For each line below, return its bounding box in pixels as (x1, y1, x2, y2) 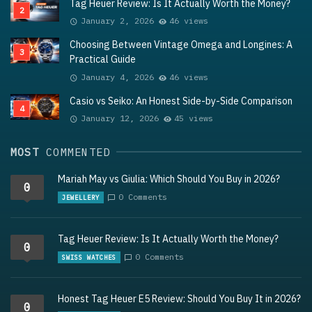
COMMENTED (46, 145, 111, 159)
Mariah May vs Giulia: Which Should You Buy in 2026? (58, 173, 280, 186)
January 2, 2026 (80, 15, 154, 26)
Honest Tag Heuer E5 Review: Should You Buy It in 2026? (58, 292, 301, 306)
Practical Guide (70, 53, 136, 66)
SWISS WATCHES (62, 253, 116, 262)
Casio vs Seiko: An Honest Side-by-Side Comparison (70, 94, 292, 107)
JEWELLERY (62, 194, 100, 202)
